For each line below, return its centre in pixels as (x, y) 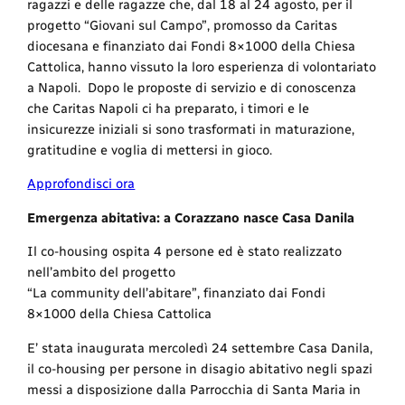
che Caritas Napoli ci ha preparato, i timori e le (169, 108)
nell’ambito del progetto (102, 273)
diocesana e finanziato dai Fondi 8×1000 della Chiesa (192, 46)
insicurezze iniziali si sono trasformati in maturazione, (191, 129)
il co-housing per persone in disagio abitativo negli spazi (200, 368)
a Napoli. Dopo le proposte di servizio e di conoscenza (192, 87)
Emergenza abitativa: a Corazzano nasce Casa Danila (191, 217)
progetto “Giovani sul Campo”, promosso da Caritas (183, 25)
